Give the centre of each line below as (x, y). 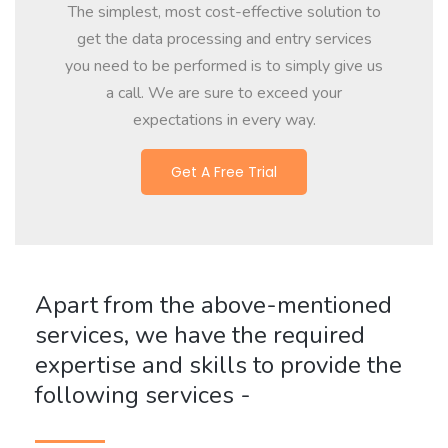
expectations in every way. (224, 119)
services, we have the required (200, 334)
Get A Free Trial (224, 171)
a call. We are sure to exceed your (224, 92)
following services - (143, 394)
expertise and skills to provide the (218, 364)
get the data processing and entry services (224, 38)
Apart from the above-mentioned (213, 304)
